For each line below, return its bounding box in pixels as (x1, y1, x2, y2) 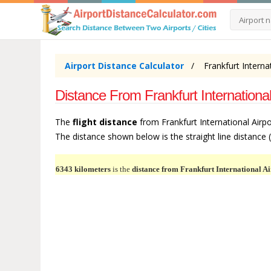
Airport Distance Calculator (65, 60, 184, 72)
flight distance (73, 116, 138, 128)
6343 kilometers (56, 165, 111, 174)
